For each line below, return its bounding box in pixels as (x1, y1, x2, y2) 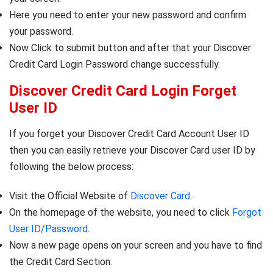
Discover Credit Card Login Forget (9, 82, 236, 100)
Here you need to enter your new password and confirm (9, 9, 246, 21)
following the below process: (9, 161, 133, 173)
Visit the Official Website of (9, 190, 130, 202)
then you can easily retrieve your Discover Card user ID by (9, 144, 255, 157)
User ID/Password (9, 223, 88, 235)
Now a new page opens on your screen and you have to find (9, 239, 262, 252)
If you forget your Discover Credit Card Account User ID (9, 128, 249, 140)
